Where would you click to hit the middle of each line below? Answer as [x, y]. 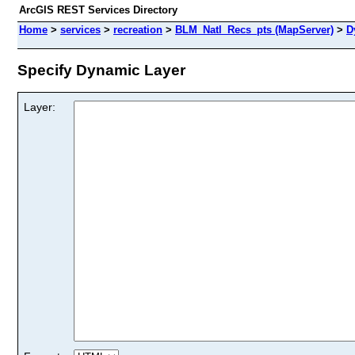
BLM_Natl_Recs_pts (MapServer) [254, 30]
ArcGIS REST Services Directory [98, 10]
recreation [138, 30]
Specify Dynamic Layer [101, 70]
